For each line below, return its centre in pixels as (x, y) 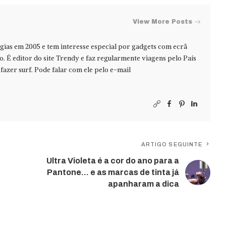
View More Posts (163, 21)
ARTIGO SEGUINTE (172, 145)
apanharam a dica (144, 184)
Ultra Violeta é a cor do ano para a (113, 161)
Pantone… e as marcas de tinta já (113, 173)
